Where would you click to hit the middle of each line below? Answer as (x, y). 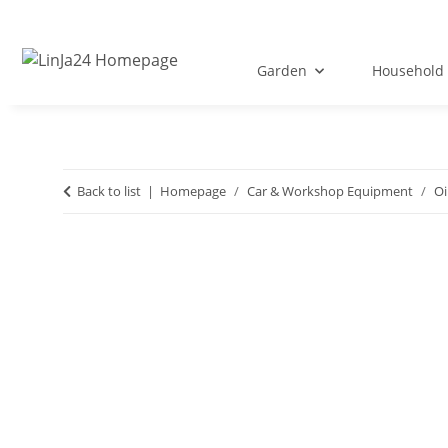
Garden (281, 71)
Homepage (193, 191)
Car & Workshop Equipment (330, 191)
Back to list (109, 191)
